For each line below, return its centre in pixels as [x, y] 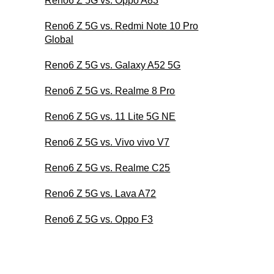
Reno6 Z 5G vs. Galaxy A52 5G [113, 65]
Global [59, 39]
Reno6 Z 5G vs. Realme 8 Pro [110, 91]
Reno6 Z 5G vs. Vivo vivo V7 [107, 142]
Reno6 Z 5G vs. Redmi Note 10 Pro [122, 26]
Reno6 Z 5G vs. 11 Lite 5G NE [110, 116]
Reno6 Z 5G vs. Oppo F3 [99, 219]
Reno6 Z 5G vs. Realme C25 [108, 168]
